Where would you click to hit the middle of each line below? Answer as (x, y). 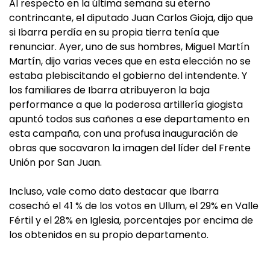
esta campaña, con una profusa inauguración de (124, 133)
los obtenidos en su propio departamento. (109, 235)
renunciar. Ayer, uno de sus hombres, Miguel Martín (129, 47)
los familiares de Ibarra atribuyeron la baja (109, 90)
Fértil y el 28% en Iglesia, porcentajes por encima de (131, 220)
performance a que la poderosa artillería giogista (126, 105)
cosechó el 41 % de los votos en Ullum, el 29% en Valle (134, 206)
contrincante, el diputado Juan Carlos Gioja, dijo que (131, 18)
